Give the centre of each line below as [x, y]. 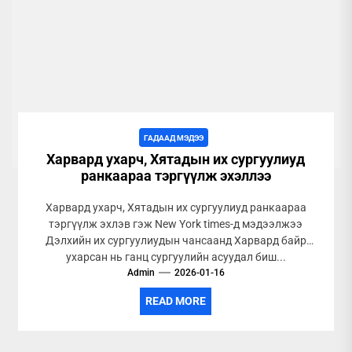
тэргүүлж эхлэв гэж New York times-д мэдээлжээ [176, 224]
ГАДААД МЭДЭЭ [174, 138]
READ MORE [176, 301]
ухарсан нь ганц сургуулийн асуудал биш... [176, 257]
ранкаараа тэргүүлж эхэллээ [176, 176]
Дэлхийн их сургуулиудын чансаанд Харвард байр [176, 240]
